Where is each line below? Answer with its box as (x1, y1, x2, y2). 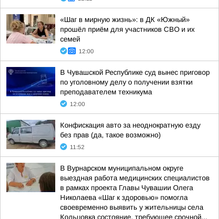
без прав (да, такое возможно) (60, 131, 161, 139)
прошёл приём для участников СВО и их (60, 25, 195, 33)
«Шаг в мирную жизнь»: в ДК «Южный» (60, 16, 190, 23)
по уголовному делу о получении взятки (60, 78, 193, 86)
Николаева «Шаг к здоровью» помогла (60, 194, 188, 201)
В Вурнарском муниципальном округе (60, 164, 183, 172)
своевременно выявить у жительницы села (60, 203, 203, 211)
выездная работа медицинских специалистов (60, 174, 210, 182)
